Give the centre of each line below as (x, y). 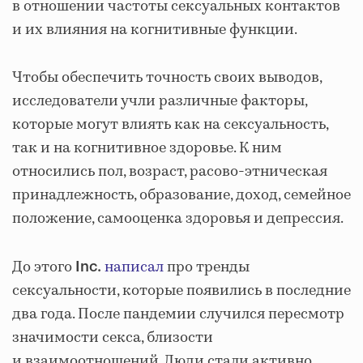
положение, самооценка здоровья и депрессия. (178, 219)
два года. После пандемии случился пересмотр (178, 314)
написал (134, 267)
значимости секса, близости (113, 338)
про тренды (207, 267)
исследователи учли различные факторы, (160, 101)
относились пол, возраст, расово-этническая (170, 172)
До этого (44, 267)
